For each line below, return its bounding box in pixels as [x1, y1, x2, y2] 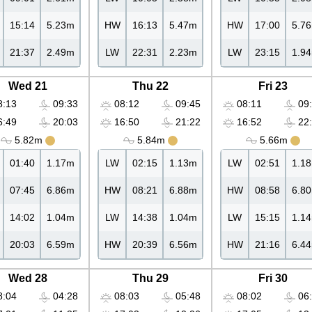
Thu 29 [132, 272, 169, 285]
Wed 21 [8, 80, 47, 93]
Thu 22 [132, 80, 169, 93]
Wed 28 [8, 272, 47, 285]
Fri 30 [258, 272, 288, 285]
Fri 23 [258, 80, 288, 93]
